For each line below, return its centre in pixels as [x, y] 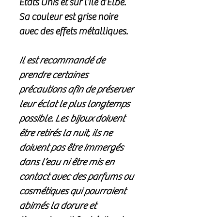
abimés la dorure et [57, 206]
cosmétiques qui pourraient [72, 191]
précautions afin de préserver [76, 90]
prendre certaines [53, 75]
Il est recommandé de [62, 61]
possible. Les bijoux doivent [72, 119]
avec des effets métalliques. [73, 31]
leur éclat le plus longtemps [74, 104]
